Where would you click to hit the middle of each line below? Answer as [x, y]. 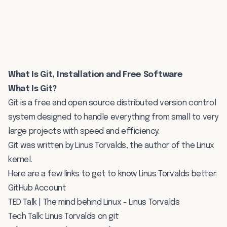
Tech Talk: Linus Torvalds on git [64, 216]
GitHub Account [37, 188]
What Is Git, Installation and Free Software [96, 74]
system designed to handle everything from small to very [113, 117]
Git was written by [42, 145]
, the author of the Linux [170, 145]
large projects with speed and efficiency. [84, 131]
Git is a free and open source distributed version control [112, 103]
